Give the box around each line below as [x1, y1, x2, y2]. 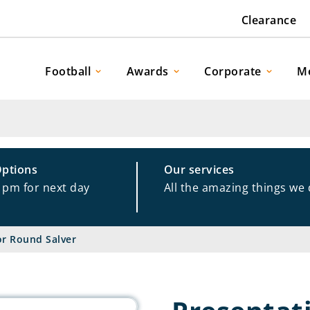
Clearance [241, 12, 297, 28]
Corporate [204, 63, 262, 79]
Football [45, 63, 91, 79]
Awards [126, 63, 169, 79]
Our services [163, 162, 235, 177]
